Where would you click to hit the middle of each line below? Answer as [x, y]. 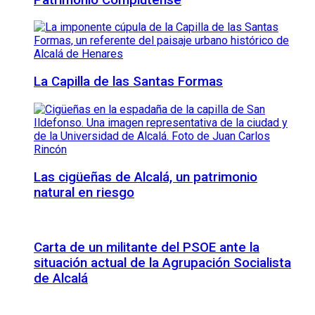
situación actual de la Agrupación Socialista [162, 263]
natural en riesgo [84, 192]
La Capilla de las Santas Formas [128, 82]
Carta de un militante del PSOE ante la [147, 247]
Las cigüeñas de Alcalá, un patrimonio [146, 177]
